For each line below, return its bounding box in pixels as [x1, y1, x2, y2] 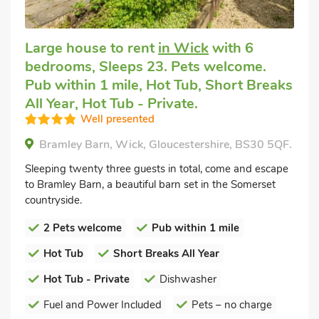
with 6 [209, 38, 253, 58]
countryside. [25, 193, 82, 207]
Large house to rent [25, 38, 158, 58]
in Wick [158, 38, 209, 58]
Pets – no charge [192, 298, 272, 312]
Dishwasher [159, 272, 216, 286]
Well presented [80, 112, 155, 126]
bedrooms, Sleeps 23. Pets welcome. [25, 57, 266, 76]
